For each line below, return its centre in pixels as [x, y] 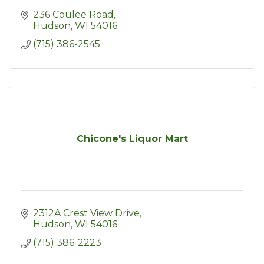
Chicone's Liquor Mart [132, 139]
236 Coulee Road [73, 15]
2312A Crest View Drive [86, 213]
